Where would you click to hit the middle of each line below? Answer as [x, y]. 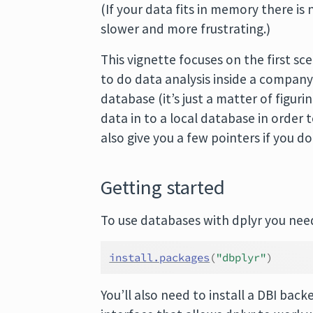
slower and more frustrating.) [186, 29]
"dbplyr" [241, 257]
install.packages [160, 257]
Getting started [163, 187]
